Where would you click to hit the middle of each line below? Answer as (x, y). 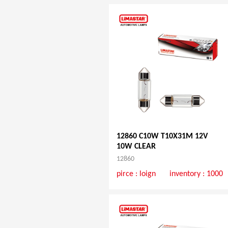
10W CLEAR (136, 146)
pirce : (128, 174)
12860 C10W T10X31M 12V (162, 136)
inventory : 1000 (196, 174)
